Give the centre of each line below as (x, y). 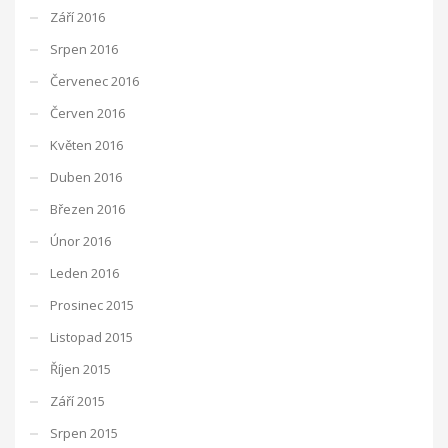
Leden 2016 (84, 272)
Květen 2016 (86, 144)
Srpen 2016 (84, 48)
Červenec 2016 (94, 80)
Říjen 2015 (80, 368)
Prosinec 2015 (92, 304)
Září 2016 (77, 16)
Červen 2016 (87, 112)
